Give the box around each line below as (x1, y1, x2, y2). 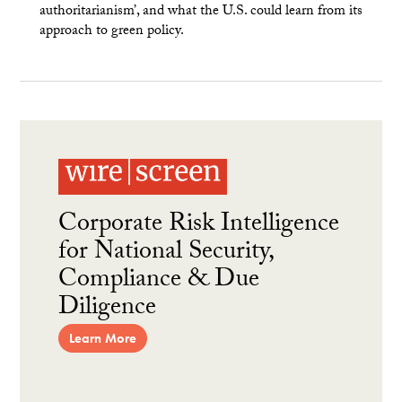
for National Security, (58, 232, 274, 275)
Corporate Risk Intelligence (58, 204, 340, 248)
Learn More (69, 328, 137, 347)
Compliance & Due (58, 259, 260, 303)
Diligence (58, 287, 157, 331)
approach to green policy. (39, 19, 184, 44)
